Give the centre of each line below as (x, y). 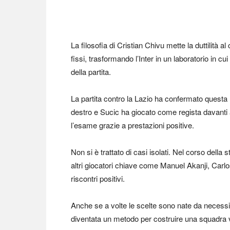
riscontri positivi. (98, 178)
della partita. (91, 72)
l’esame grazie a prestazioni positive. (132, 125)
